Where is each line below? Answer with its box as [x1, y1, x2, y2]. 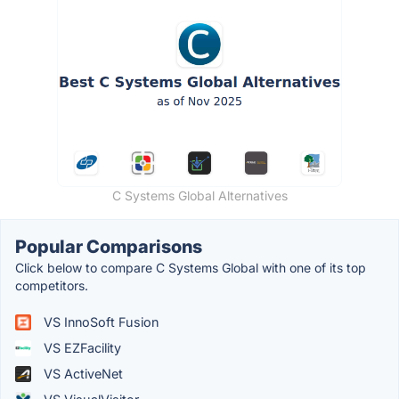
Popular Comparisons [15, 236, 202, 258]
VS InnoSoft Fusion [40, 314, 159, 330]
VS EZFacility [40, 340, 121, 356]
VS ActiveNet [40, 366, 123, 382]
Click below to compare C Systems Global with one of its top [15, 260, 366, 276]
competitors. [15, 278, 88, 294]
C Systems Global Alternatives [111, 188, 288, 204]
